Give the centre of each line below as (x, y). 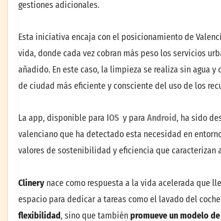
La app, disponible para (62, 118)
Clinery (31, 183)
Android (162, 118)
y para (135, 118)
